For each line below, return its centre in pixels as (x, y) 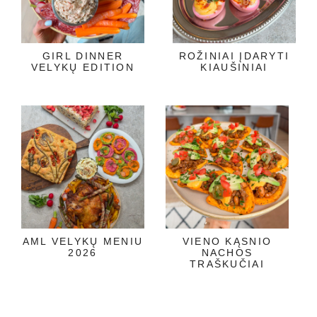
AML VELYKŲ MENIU (83, 241)
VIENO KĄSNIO (227, 241)
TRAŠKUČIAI (227, 264)
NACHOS (227, 252)
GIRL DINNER (83, 56)
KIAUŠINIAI (234, 67)
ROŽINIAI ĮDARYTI (234, 56)
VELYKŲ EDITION (83, 67)
